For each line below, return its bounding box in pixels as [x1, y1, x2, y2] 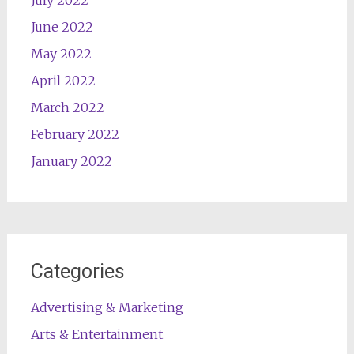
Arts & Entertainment [30, 326, 163, 342]
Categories [30, 259, 125, 283]
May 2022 [30, 45, 92, 62]
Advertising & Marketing [30, 299, 183, 315]
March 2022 [30, 99, 104, 115]
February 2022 [30, 126, 119, 142]
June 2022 [30, 18, 93, 35]
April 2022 [30, 72, 96, 88]
